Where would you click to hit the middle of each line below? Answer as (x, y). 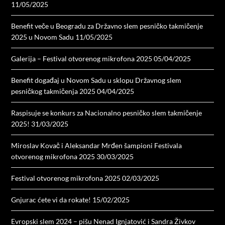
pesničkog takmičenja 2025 (53, 91)
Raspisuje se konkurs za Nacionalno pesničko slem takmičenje (107, 113)
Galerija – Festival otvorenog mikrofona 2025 (82, 58)
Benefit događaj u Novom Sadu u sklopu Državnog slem (96, 80)
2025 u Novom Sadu (43, 37)
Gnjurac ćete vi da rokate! (51, 199)
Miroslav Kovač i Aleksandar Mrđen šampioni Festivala (97, 145)
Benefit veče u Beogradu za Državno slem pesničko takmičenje (107, 26)
